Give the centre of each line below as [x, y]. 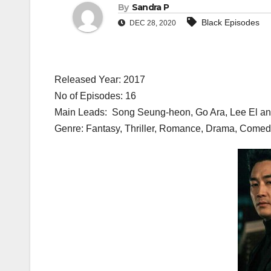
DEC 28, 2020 [152, 23]
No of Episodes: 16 [95, 96]
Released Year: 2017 [100, 80]
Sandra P [150, 8]
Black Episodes [230, 23]
